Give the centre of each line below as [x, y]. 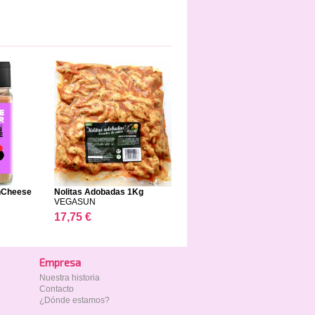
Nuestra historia [70, 278]
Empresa [60, 262]
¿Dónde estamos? [75, 300]
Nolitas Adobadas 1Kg [99, 192]
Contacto [57, 289]
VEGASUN [75, 202]
